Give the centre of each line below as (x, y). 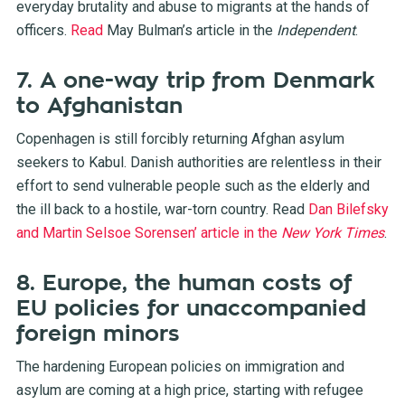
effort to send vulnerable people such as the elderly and (193, 186)
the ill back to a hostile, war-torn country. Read (160, 210)
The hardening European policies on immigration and (180, 367)
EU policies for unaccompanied (191, 309)
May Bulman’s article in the (191, 31)
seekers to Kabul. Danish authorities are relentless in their (198, 163)
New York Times (332, 233)
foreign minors (98, 334)
